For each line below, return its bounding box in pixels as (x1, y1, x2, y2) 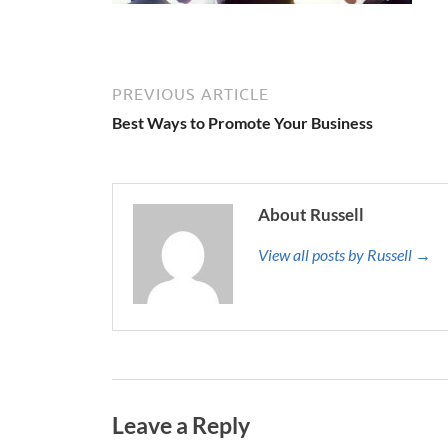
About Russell (258, 204, 364, 225)
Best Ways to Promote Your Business (112, 113, 373, 132)
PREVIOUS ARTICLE (112, 85, 269, 103)
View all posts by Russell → (258, 245, 431, 264)
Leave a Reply (112, 410, 250, 439)
